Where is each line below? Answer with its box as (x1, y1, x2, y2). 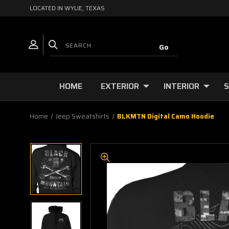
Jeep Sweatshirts (55, 111, 109, 122)
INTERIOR (164, 80, 199, 93)
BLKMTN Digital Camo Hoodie (117, 111, 214, 122)
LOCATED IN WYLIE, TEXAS (30, 3, 105, 13)
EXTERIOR (101, 80, 139, 93)
